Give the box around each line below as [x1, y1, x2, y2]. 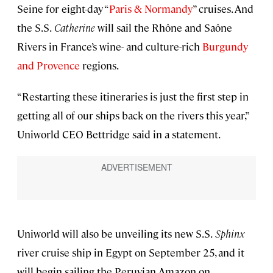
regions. [80, 58, 119, 72]
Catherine [52, 20, 95, 34]
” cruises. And [193, 1, 253, 15]
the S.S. [17, 20, 52, 34]
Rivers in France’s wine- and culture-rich [17, 39, 202, 53]
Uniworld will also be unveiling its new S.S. [17, 227, 213, 241]
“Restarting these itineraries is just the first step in [17, 89, 249, 103]
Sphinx [213, 227, 244, 241]
